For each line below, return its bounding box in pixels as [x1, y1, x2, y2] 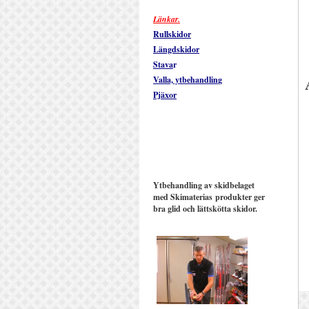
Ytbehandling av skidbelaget [153, 179, 255, 191]
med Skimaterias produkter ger [153, 191, 265, 203]
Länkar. [153, 13, 180, 25]
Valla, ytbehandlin [153, 74, 218, 86]
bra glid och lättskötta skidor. [153, 203, 257, 215]
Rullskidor [153, 28, 191, 40]
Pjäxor [153, 89, 177, 101]
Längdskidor [153, 43, 199, 55]
